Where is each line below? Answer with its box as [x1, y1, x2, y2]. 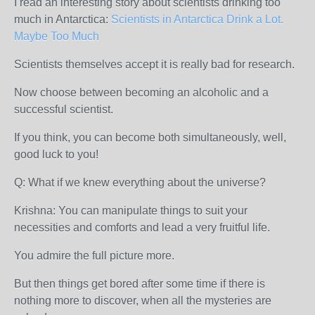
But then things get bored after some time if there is [14, 278, 265, 290]
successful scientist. [14, 103, 113, 115]
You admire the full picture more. [14, 250, 174, 262]
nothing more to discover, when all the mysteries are [14, 295, 271, 307]
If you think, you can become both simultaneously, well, [14, 131, 286, 143]
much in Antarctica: [14, 13, 111, 25]
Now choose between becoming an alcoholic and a [14, 86, 269, 98]
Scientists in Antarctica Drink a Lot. [111, 13, 283, 25]
